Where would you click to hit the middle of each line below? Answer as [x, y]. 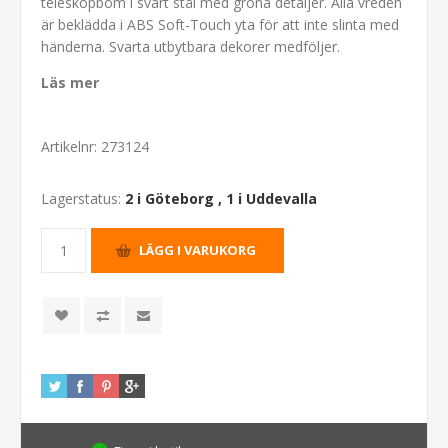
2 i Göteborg [169, 198]
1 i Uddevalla [271, 198]
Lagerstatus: [81, 198]
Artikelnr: [69, 146]
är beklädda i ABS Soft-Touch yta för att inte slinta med [220, 24]
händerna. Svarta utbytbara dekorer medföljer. [190, 46]
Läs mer [70, 82]
